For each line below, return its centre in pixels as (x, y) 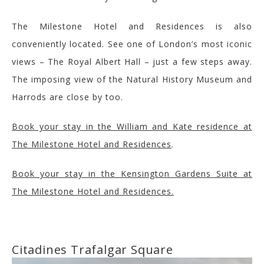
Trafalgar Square (120, 249)
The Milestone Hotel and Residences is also (132, 26)
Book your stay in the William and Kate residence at (132, 126)
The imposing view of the (67, 79)
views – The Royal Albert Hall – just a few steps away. (132, 61)
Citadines (40, 249)
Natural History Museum (178, 79)
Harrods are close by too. (67, 97)
